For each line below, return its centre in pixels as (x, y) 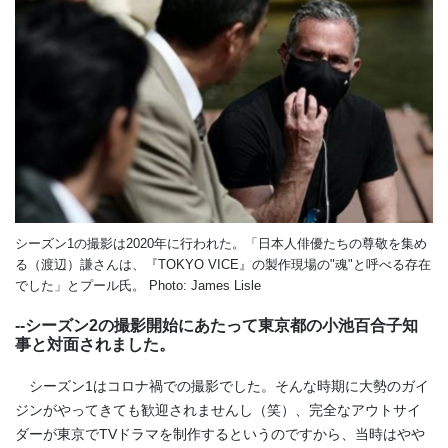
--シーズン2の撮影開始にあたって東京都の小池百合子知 (216, 326)
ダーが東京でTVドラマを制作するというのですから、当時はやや (220, 434)
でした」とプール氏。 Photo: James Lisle (138, 286)
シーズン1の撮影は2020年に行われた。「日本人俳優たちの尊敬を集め (221, 244)
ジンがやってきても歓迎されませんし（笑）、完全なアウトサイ (218, 410)
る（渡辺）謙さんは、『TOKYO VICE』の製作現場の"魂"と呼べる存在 (223, 265)
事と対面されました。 (95, 345)
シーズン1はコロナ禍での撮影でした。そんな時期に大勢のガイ (222, 386)
